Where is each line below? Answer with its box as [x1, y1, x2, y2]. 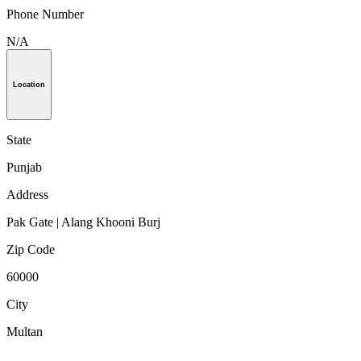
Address [6, 187, 48, 201]
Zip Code [6, 242, 55, 256]
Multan [6, 324, 43, 338]
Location [13, 80, 45, 89]
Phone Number [6, 7, 84, 22]
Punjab [6, 160, 42, 174]
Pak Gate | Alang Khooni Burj [6, 214, 160, 229]
